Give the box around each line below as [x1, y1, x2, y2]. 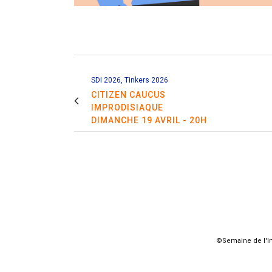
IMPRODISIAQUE [91, 102, 163, 112]
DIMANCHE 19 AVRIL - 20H [91, 115, 207, 125]
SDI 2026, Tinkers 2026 [91, 75, 168, 84]
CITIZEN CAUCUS [91, 89, 166, 100]
